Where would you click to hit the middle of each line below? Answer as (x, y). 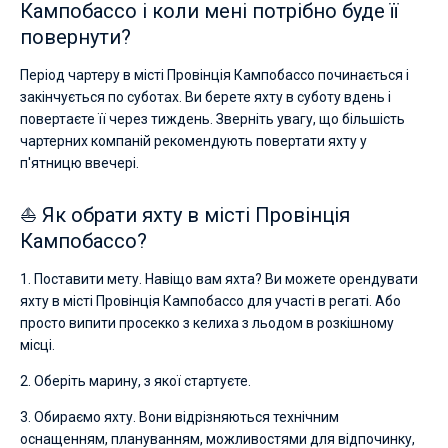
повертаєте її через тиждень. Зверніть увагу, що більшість (212, 119)
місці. (37, 345)
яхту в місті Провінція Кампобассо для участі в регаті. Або (210, 301)
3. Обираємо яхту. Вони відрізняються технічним (179, 417)
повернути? (75, 37)
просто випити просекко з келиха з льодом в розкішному (207, 323)
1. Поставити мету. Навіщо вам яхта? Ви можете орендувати (219, 279)
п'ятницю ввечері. (79, 163)
